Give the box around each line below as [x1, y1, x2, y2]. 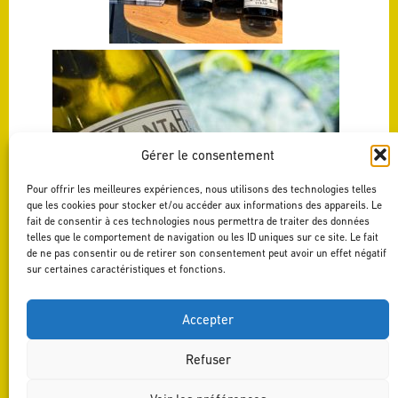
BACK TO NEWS [31, 381, 101, 392]
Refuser [185, 351, 231, 367]
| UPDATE [103, 381, 143, 392]
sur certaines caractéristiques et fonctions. [27, 263, 226, 275]
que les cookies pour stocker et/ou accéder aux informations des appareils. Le [27, 199, 382, 211]
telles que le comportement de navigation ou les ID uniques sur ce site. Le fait [27, 231, 378, 243]
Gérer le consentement [141, 147, 275, 163]
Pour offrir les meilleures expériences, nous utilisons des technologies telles [27, 183, 377, 195]
